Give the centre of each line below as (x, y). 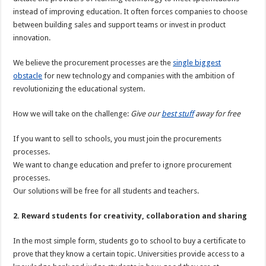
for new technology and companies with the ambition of (139, 76)
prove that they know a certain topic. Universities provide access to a (129, 254)
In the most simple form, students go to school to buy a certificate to (130, 241)
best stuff (178, 114)
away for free (217, 114)
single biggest (197, 63)
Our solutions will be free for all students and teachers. (106, 191)
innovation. (32, 38)
